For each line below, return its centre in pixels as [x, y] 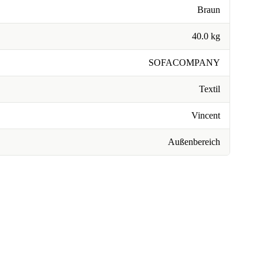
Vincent [206, 115]
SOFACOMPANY [184, 63]
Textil [210, 89]
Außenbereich [194, 142]
